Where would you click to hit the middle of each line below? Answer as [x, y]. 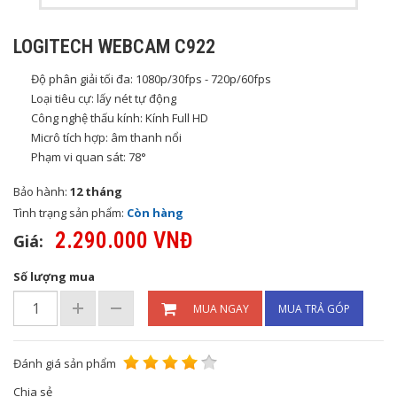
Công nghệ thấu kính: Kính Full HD [120, 118]
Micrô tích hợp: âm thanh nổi [106, 137]
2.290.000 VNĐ [124, 241]
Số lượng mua [54, 276]
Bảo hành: [42, 191]
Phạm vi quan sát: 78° [89, 157]
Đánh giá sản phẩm [66, 363]
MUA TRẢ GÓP [314, 309]
